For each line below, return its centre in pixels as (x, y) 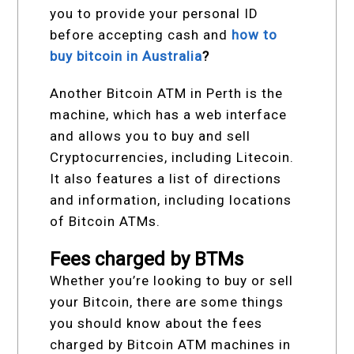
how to (255, 34)
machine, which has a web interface (169, 114)
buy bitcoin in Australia (126, 56)
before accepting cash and (141, 34)
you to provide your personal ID (154, 13)
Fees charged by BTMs (147, 259)
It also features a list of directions (166, 178)
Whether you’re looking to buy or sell (172, 280)
